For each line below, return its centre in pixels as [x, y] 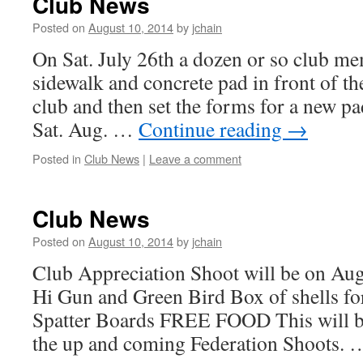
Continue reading [213, 129]
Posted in [57, 158]
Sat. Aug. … [85, 129]
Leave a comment [195, 158]
